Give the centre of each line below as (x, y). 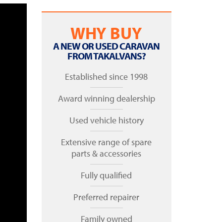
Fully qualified (107, 175)
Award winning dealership (106, 98)
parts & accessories (107, 153)
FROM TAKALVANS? (106, 56)
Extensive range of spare (107, 142)
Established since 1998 (107, 77)
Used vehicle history (106, 120)
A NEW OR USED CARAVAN (107, 46)
